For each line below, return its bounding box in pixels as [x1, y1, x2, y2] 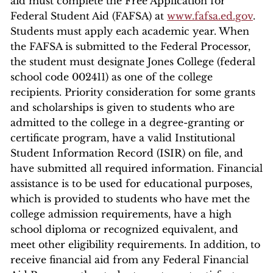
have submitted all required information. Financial [10, 162, 263, 174]
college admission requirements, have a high [10, 208, 232, 220]
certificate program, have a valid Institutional [10, 132, 235, 144]
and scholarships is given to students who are [10, 101, 235, 113]
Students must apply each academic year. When [10, 25, 249, 37]
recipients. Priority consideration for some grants [10, 86, 255, 98]
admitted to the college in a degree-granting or [10, 116, 244, 129]
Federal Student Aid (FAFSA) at [10, 10, 167, 22]
